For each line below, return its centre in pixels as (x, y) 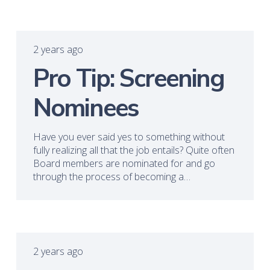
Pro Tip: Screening (129, 78)
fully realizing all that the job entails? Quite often (133, 150)
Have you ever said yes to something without (129, 137)
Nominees (86, 108)
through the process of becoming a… (111, 177)
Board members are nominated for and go (124, 164)
